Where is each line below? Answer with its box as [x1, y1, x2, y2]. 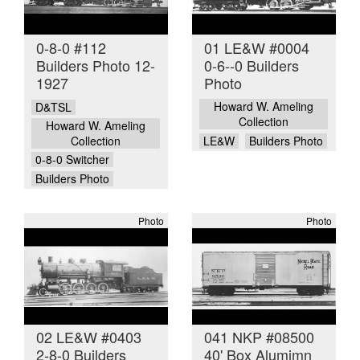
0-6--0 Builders [204, 54, 299, 76]
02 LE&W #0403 [36, 326, 141, 348]
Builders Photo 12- [36, 54, 155, 76]
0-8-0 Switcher [35, 151, 109, 168]
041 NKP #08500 [204, 326, 314, 348]
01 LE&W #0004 [204, 36, 309, 58]
